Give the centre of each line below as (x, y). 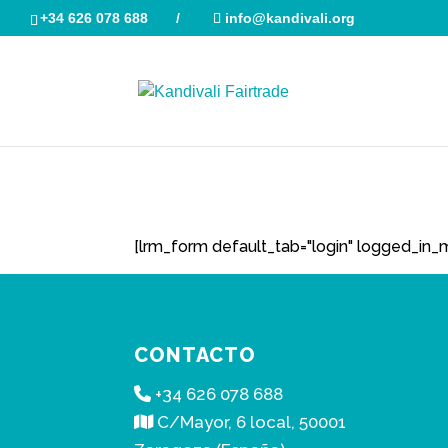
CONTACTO (195, 355)
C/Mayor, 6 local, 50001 (250, 422)
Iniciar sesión (225, 176)
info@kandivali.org (290, 17)
